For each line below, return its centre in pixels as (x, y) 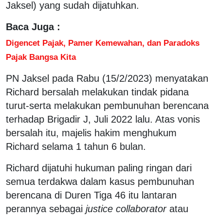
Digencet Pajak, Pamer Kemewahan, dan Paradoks (103, 43)
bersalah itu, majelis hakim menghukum (91, 133)
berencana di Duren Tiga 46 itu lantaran (91, 195)
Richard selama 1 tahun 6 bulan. (76, 146)
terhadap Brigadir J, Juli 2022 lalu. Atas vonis (103, 119)
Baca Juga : (33, 27)
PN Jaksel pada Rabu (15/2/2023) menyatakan (107, 78)
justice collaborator (126, 209)
